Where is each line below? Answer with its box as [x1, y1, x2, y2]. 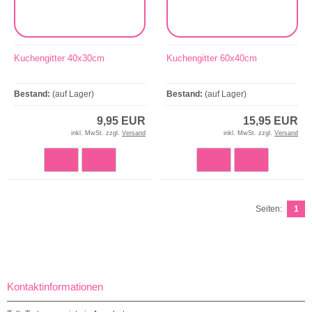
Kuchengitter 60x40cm [166, 52, 257, 63]
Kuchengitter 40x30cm [14, 52, 104, 63]
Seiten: [256, 203, 282, 214]
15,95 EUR [243, 114, 298, 127]
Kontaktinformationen [7, 280, 103, 292]
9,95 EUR [97, 114, 146, 127]
